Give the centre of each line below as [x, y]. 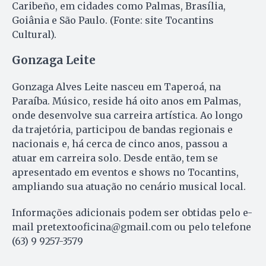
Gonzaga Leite [54, 60]
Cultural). [34, 34]
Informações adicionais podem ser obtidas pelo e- [132, 212]
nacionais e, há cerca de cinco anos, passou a [120, 143]
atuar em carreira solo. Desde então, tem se [115, 158]
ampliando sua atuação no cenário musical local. [129, 186]
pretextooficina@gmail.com [104, 227]
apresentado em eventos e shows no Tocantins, [125, 172]
